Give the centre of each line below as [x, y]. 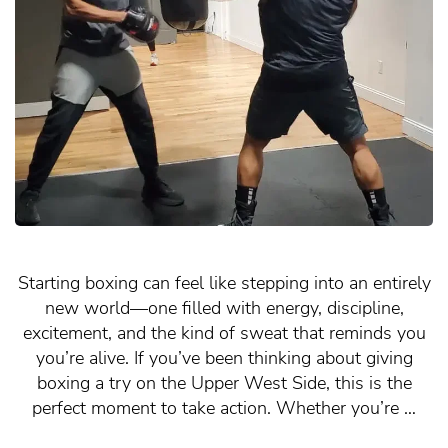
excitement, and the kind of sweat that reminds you [224, 333]
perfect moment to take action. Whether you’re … [224, 408]
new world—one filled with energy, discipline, [224, 308]
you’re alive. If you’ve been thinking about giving [224, 358]
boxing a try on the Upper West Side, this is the [224, 383]
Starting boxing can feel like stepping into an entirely [224, 283]
